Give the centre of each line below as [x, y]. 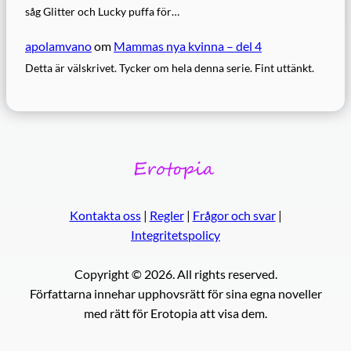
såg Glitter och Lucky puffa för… [102, 12]
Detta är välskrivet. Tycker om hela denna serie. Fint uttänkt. [170, 67]
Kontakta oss [105, 215]
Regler [166, 215]
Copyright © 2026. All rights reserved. [175, 273]
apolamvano [58, 45]
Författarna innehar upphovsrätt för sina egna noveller [175, 293]
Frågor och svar [234, 215]
